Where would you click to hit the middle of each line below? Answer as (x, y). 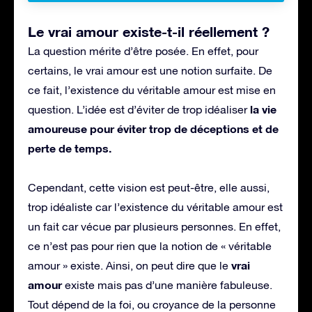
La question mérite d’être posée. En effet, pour (143, 50)
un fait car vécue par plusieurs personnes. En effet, (154, 226)
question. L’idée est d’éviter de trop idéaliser (139, 109)
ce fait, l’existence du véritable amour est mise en (152, 89)
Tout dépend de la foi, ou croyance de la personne (152, 304)
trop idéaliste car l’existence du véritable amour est (155, 206)
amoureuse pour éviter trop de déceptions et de (153, 128)
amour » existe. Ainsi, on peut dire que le (130, 265)
